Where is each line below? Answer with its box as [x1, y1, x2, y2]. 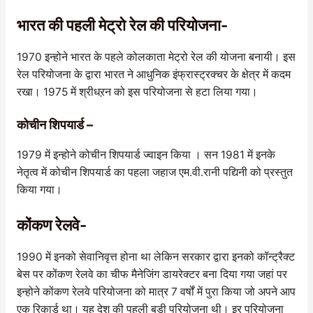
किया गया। [16, 183, 62, 197]
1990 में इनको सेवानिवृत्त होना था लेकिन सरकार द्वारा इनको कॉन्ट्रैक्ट [16, 250, 295, 264]
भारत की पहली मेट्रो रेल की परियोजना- [16, 15, 228, 34]
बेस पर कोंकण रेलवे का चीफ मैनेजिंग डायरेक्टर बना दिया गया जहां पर [16, 268, 287, 282]
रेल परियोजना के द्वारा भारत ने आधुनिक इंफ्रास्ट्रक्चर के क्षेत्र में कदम [16, 67, 291, 81]
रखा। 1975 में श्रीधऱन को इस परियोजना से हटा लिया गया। [16, 85, 258, 99]
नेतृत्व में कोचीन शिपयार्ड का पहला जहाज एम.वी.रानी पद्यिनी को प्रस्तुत [16, 166, 293, 180]
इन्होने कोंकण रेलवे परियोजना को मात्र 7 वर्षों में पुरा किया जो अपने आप [16, 285, 296, 299]
